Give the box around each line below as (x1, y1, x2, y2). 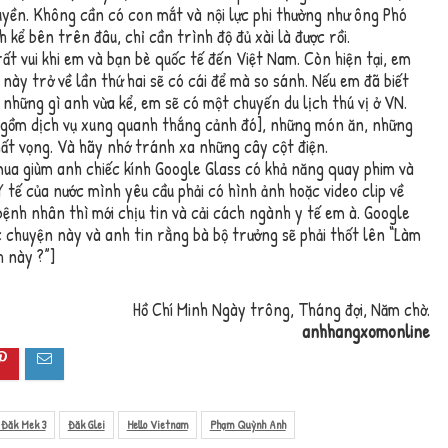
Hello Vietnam (126, 415, 188, 433)
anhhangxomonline (302, 319, 431, 345)
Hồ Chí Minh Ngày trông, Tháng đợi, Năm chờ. (133, 297, 431, 323)
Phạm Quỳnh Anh (209, 415, 286, 433)
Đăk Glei (67, 415, 105, 433)
